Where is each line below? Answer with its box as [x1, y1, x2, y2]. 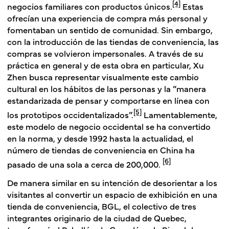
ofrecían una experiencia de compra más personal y [7, 12, 208, 24]
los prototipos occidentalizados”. [7, 108, 133, 120]
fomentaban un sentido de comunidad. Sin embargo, [7, 24, 213, 36]
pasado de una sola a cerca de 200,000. [7, 157, 163, 170]
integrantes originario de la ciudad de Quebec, [7, 212, 187, 224]
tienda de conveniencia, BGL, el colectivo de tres [7, 200, 196, 212]
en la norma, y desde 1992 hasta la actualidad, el [7, 131, 193, 144]
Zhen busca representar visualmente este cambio [7, 71, 199, 83]
